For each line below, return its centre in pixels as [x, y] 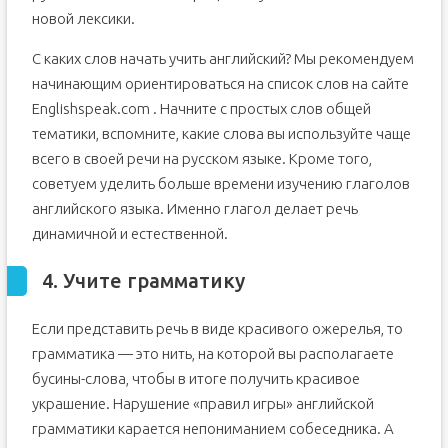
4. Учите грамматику [143, 281]
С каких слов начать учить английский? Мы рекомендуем [222, 59]
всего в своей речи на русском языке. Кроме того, [201, 159]
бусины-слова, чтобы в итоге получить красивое [195, 379]
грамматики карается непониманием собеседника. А [212, 429]
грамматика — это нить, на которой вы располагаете [212, 354]
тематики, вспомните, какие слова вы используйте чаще [221, 134]
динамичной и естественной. [129, 234]
